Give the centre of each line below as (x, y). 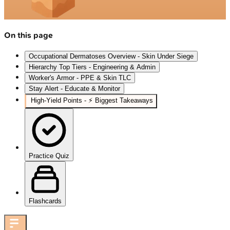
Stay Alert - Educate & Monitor (74, 89)
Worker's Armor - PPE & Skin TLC (80, 78)
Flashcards (45, 201)
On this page (28, 35)
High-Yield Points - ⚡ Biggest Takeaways (92, 101)
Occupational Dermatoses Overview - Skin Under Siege (111, 56)
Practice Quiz (49, 156)
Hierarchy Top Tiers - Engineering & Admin (92, 67)
